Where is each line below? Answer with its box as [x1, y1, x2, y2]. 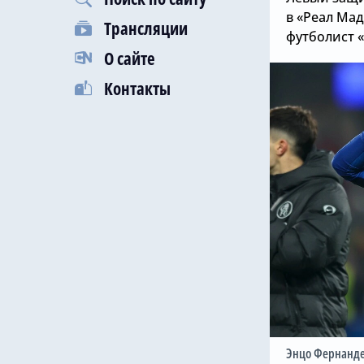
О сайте [104, 47, 155, 70]
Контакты [104, 77, 171, 100]
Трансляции [104, 17, 188, 40]
